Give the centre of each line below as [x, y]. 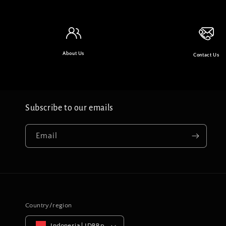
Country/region [49, 206]
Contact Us [206, 55]
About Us [73, 53]
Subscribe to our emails [69, 108]
